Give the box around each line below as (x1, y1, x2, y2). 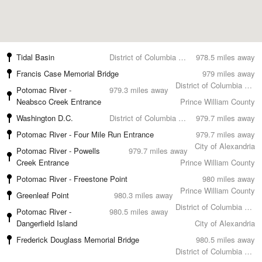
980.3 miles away (114, 189, 173, 201)
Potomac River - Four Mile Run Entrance (16, 129, 154, 140)
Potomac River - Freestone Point (16, 173, 127, 184)
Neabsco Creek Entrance (16, 96, 101, 107)
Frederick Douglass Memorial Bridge (16, 234, 139, 245)
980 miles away (202, 173, 255, 184)
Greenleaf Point (16, 189, 69, 201)
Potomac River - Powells (16, 145, 100, 156)
